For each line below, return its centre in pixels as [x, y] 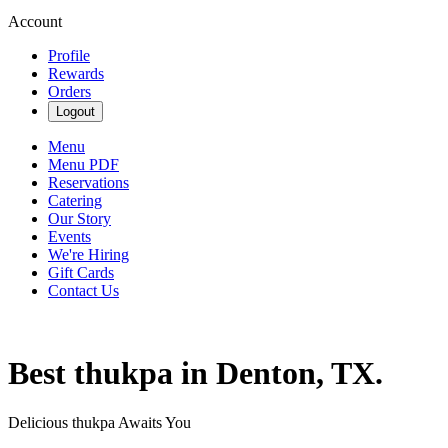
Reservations [88, 182]
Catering [75, 200]
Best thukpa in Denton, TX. [195, 373]
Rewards [76, 73]
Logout [75, 111]
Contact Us [83, 290]
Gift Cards [81, 272]
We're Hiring [88, 254]
